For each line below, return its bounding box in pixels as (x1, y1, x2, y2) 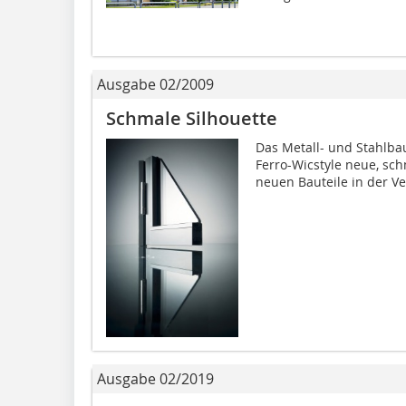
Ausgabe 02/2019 (97, 369, 214, 390)
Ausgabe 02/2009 (97, 73, 214, 94)
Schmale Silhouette (106, 105, 277, 130)
